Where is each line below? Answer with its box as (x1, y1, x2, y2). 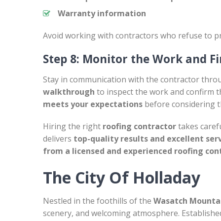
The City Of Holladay (43, 167, 200, 188)
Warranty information (58, 8, 146, 19)
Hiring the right (43, 121, 103, 132)
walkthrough (43, 86, 95, 97)
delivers (43, 133, 74, 144)
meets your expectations (43, 99, 143, 110)
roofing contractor (103, 121, 176, 132)
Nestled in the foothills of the (43, 195, 153, 206)
